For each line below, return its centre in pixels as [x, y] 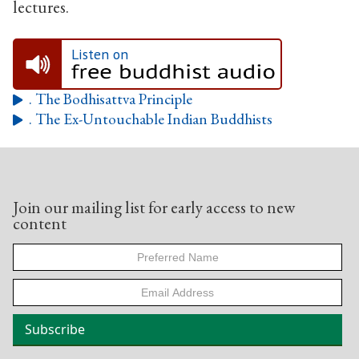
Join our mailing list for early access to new [154, 208]
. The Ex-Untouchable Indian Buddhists [151, 119]
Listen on [99, 54]
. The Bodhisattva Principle [111, 99]
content [40, 224]
